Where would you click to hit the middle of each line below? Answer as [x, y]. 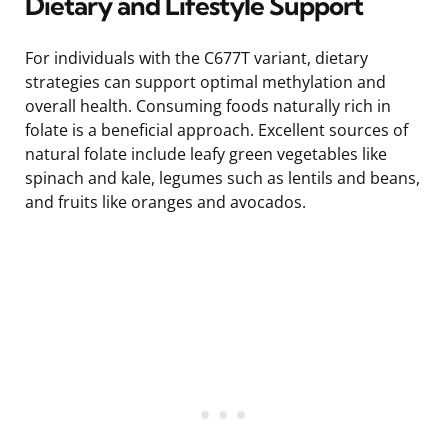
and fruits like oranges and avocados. [165, 201]
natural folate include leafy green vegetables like [206, 153]
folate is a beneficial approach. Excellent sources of [216, 129]
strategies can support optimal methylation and [205, 81]
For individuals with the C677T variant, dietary [196, 57]
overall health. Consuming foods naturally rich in [208, 105]
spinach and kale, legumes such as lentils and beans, [222, 177]
